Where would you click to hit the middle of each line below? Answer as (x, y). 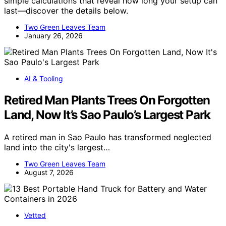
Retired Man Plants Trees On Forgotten (107, 100)
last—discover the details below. (66, 10)
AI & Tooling (44, 78)
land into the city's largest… (57, 147)
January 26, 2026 (53, 35)
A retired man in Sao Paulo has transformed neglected (108, 137)
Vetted (35, 215)
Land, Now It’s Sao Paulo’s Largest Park (107, 115)
